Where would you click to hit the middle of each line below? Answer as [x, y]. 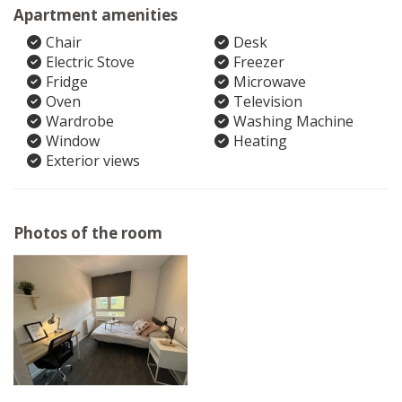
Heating [260, 141]
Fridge [67, 82]
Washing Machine [293, 121]
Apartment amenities [96, 15]
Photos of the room [88, 233]
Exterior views [93, 161]
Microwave [270, 82]
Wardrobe [80, 121]
